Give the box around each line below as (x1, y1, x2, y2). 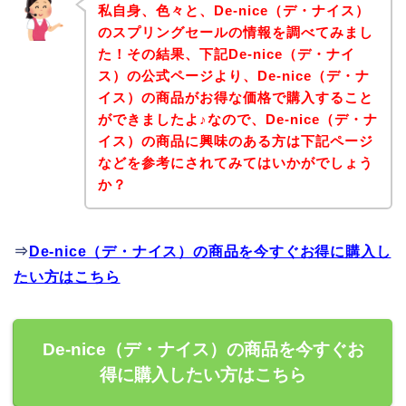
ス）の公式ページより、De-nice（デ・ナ (97, 67, 370, 83)
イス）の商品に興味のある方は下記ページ (97, 132, 373, 149)
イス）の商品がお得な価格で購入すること (97, 89, 373, 105)
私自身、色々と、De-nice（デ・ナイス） (97, 2, 370, 18)
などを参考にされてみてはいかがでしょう (97, 154, 373, 170)
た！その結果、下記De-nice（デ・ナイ (97, 45, 355, 62)
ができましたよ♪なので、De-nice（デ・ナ (97, 111, 378, 127)
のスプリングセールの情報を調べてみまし (97, 24, 373, 40)
